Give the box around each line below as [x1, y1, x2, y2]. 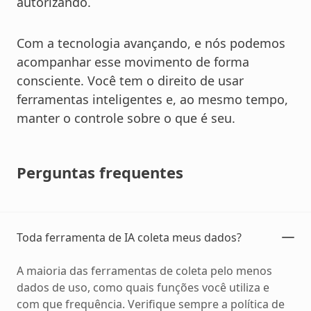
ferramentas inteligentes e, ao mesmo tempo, [17, 91, 288, 108]
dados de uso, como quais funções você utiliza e [17, 280, 269, 296]
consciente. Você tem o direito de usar [17, 72, 244, 90]
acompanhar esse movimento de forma [17, 53, 249, 71]
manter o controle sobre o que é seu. [17, 110, 235, 127]
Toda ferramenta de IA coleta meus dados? [17, 230, 242, 246]
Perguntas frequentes [17, 162, 183, 183]
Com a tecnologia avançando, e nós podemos [17, 35, 285, 52]
